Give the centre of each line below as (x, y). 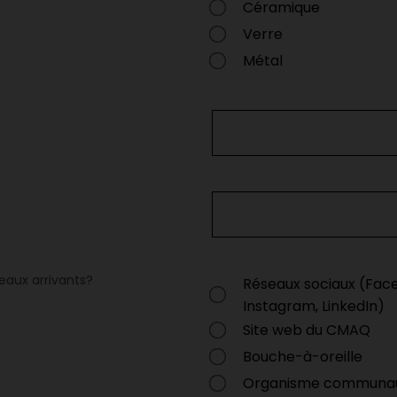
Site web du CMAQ (307, 330)
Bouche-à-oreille (303, 357)
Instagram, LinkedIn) (314, 306)
